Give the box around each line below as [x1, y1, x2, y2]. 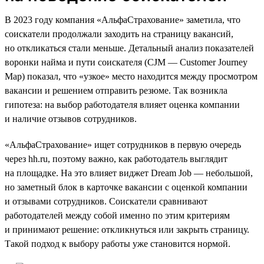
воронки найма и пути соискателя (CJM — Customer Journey [5, 57, 247, 67]
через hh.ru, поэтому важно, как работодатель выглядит [5, 153, 227, 164]
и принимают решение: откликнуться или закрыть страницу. [5, 224, 249, 235]
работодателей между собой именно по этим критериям [5, 210, 230, 220]
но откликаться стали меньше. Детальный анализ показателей [5, 42, 254, 53]
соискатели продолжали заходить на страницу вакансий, [5, 28, 233, 39]
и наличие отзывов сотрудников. [5, 113, 137, 124]
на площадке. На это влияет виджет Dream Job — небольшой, [5, 167, 253, 178]
